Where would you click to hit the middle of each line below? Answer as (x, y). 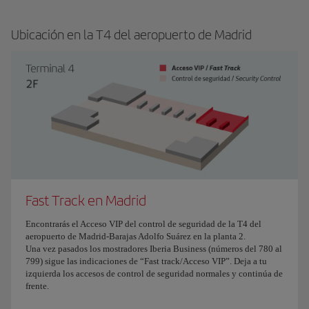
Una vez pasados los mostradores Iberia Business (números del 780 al (154, 249)
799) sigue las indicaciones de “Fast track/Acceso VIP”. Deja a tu (146, 261)
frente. (37, 286)
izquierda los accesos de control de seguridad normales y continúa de (154, 274)
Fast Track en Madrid (86, 200)
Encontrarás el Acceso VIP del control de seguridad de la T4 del (143, 224)
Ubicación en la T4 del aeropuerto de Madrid (131, 35)
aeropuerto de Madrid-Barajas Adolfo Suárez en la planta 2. (136, 237)
